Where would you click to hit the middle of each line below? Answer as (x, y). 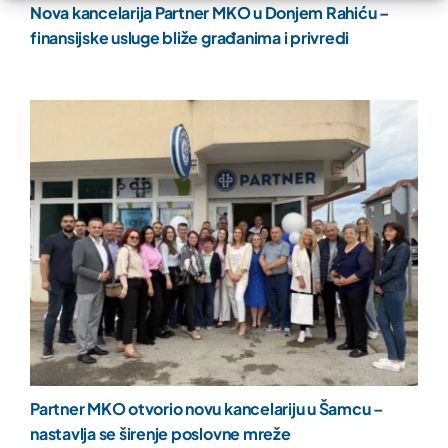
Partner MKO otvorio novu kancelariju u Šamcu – (206, 409)
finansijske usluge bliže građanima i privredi (189, 37)
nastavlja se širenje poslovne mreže (160, 434)
